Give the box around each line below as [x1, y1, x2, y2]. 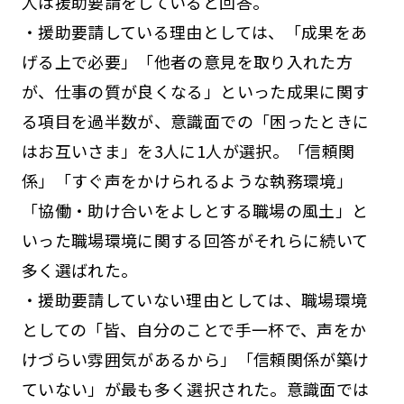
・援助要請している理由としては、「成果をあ [21, 19, 368, 43]
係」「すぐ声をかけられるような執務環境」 [21, 168, 353, 192]
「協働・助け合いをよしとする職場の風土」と [21, 197, 369, 222]
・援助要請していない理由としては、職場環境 [21, 287, 368, 311]
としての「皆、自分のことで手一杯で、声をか [21, 317, 367, 341]
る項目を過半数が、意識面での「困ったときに [21, 108, 370, 133]
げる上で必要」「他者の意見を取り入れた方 [21, 49, 353, 73]
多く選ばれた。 [21, 257, 138, 281]
